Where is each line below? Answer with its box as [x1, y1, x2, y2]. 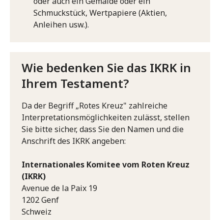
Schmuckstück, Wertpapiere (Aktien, [33, 7, 167, 18]
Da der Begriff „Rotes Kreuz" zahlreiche [22, 100, 167, 111]
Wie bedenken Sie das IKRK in [22, 59, 191, 76]
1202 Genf [22, 194, 59, 205]
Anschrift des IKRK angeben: [22, 135, 126, 146]
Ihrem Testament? [22, 75, 129, 91]
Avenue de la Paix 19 [22, 182, 97, 193]
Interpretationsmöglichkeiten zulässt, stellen [22, 111, 190, 123]
